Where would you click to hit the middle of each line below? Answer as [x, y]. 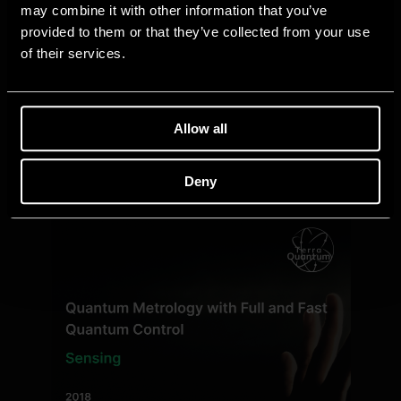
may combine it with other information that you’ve [174, 11]
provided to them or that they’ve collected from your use [195, 32]
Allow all [200, 129]
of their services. [73, 54]
